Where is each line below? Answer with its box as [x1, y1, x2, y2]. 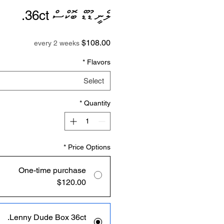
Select [83, 76, 104, 85]
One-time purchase [18, 165, 86, 175]
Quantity [84, 99, 110, 107]
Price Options [68, 143, 110, 151]
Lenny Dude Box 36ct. [9, 212, 86, 222]
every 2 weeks [34, 39, 79, 47]
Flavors [87, 58, 110, 66]
